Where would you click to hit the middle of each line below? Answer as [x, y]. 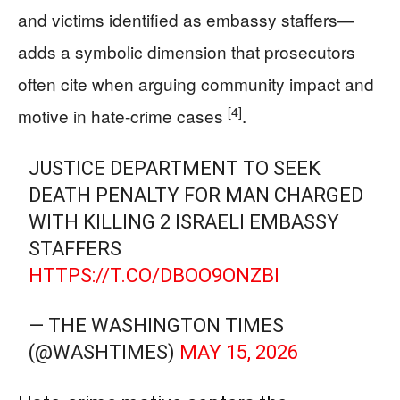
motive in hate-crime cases [123, 115]
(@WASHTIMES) [104, 352]
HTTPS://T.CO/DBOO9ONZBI [154, 275]
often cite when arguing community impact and [196, 83]
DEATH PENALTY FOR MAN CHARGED [196, 195]
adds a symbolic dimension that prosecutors [187, 51]
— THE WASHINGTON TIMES [157, 325]
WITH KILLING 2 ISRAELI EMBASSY [184, 221]
